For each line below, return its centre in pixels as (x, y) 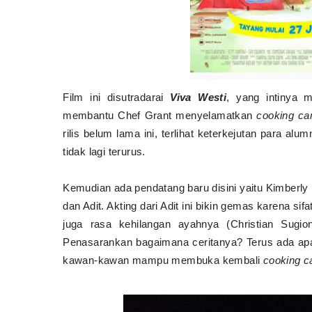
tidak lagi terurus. (104, 151)
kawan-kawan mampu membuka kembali (163, 260)
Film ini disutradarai (117, 97)
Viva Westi (198, 97)
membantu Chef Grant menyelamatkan (160, 115)
